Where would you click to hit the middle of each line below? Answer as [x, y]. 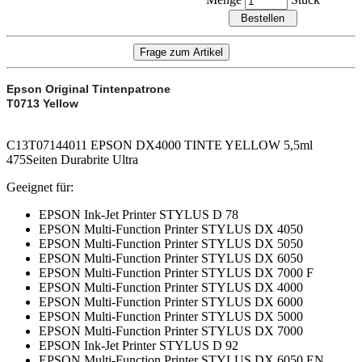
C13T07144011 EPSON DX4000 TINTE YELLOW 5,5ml [160, 145]
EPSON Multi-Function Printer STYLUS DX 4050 [171, 229]
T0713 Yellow [42, 103]
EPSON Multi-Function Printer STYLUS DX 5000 [171, 316]
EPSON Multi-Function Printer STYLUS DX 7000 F [176, 273]
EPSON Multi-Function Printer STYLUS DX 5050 [171, 244]
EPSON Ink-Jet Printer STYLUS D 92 [139, 345]
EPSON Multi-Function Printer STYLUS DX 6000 [171, 302]
